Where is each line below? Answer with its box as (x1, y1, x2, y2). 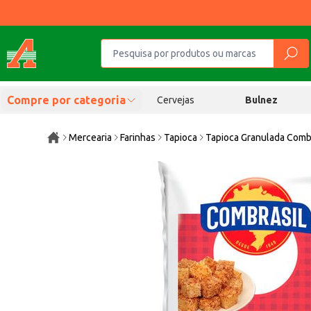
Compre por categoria (7, 94, 126, 106)
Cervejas (156, 94, 194, 106)
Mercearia (69, 132, 112, 143)
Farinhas (120, 132, 156, 143)
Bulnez (245, 94, 278, 106)
